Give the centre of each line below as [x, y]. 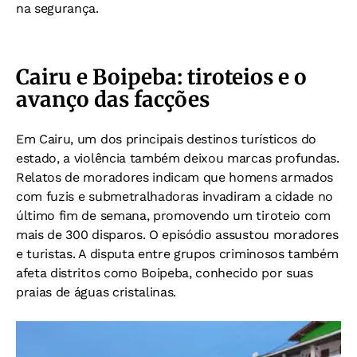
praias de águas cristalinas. [96, 292]
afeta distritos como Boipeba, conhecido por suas [165, 273]
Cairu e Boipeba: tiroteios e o [161, 77]
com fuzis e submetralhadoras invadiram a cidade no [175, 197]
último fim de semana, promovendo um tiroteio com [173, 216]
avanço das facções [113, 100]
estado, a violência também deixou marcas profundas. [178, 159]
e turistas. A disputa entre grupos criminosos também [177, 254]
